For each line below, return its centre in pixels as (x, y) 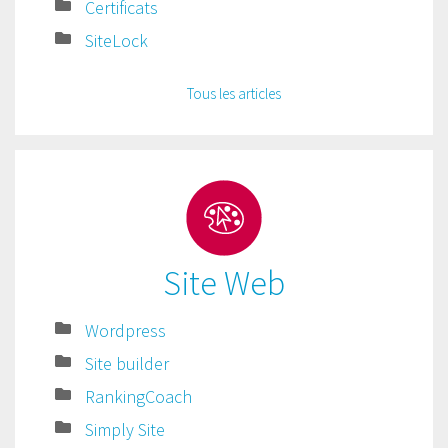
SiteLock (116, 40)
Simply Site (125, 429)
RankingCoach (138, 396)
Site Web (224, 283)
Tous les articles (234, 93)
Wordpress (125, 330)
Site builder (127, 363)
